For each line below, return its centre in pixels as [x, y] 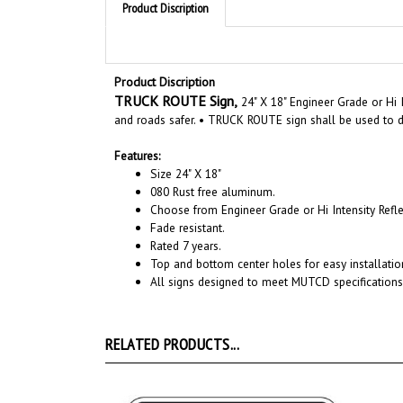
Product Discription [165, 60]
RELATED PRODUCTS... [173, 322]
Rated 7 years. [186, 224]
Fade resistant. [188, 206]
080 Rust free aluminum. [213, 170]
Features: [137, 134]
